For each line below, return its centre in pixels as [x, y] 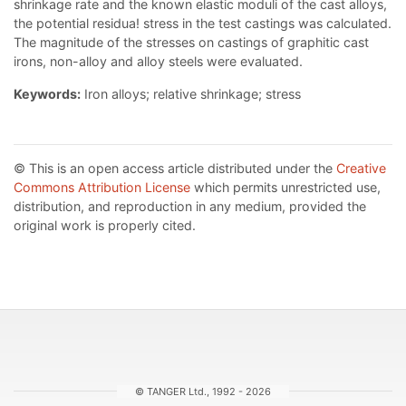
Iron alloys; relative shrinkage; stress [191, 93]
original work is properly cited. [105, 225]
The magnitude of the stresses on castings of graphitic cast [191, 42]
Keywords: [47, 93]
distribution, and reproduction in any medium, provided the [190, 206]
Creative [361, 168]
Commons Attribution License [102, 187]
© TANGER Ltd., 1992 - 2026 [203, 392]
